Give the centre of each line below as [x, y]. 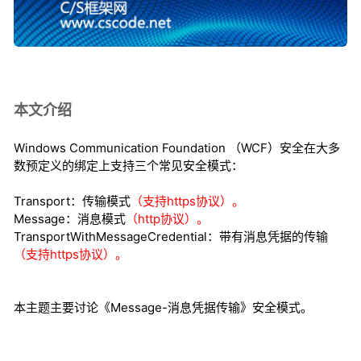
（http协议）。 [167, 219]
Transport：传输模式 [72, 201]
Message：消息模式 [70, 219]
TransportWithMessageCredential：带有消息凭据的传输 [171, 237]
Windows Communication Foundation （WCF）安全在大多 [177, 148]
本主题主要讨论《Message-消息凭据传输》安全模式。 [163, 308]
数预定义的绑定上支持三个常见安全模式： [129, 166]
